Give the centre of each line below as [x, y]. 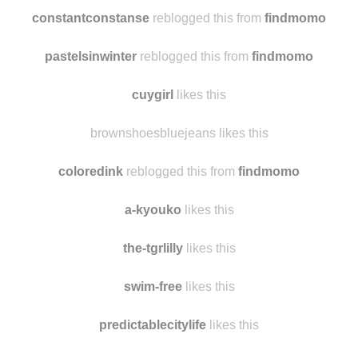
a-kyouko [153, 210]
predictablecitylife [153, 325]
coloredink [91, 171]
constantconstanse [91, 18]
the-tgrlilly [153, 248]
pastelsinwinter [91, 56]
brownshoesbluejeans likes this [179, 133]
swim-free [153, 286]
